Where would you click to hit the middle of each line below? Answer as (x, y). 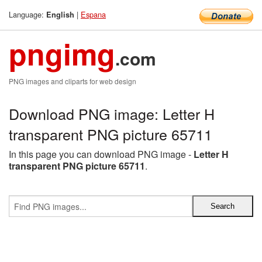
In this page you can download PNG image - (101, 154)
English (60, 15)
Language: (27, 14)
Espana (93, 14)
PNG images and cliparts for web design (73, 81)
